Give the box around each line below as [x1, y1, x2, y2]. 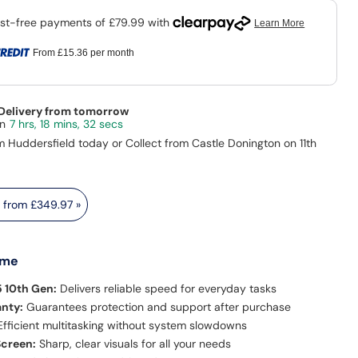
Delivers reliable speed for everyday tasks [57, 281, 277, 296]
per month [87, 47, 134, 59]
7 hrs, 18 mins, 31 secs [10, 117, 121, 132]
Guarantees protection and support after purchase [23, 300, 292, 315]
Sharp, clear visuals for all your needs [36, 336, 232, 352]
